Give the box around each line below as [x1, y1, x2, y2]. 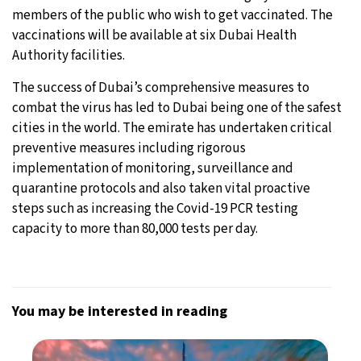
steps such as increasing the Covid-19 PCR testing [12, 198, 298, 218]
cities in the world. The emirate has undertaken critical [12, 118, 332, 138]
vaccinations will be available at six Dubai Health [12, 25, 297, 45]
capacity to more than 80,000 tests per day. [12, 218, 258, 239]
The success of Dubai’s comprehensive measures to [12, 77, 309, 98]
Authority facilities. [12, 45, 127, 65]
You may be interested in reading [12, 301, 227, 322]
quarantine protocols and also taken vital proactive [12, 178, 310, 198]
